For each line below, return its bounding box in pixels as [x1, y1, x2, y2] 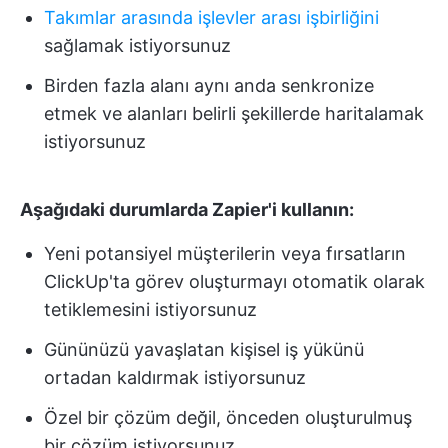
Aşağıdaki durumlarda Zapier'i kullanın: [20, 198, 354, 220]
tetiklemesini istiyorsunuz [44, 298, 257, 320]
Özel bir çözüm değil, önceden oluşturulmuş [44, 406, 412, 428]
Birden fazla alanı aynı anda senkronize [44, 74, 374, 96]
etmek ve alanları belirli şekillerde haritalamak [44, 102, 424, 124]
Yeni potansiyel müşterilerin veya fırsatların [44, 242, 406, 264]
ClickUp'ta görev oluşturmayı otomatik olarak [44, 270, 425, 292]
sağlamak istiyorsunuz [44, 34, 231, 56]
